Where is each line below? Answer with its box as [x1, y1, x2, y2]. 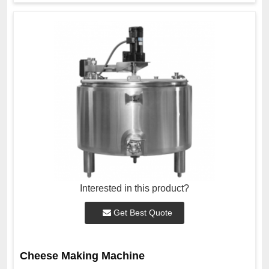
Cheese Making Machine [20, 250, 145, 262]
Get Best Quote [111, 208, 172, 218]
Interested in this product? [80, 183, 189, 194]
